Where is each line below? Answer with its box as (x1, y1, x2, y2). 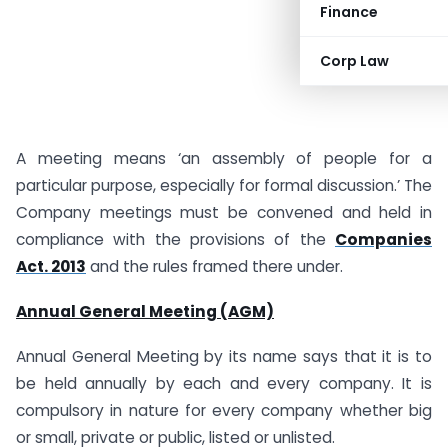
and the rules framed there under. (86, 256, 343, 277)
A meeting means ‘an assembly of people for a (16, 148, 432, 169)
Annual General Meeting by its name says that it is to (16, 345, 432, 367)
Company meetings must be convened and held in (16, 202, 432, 223)
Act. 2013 (16, 256, 86, 277)
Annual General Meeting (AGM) (16, 300, 274, 322)
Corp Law (320, 51, 389, 71)
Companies (335, 229, 432, 250)
